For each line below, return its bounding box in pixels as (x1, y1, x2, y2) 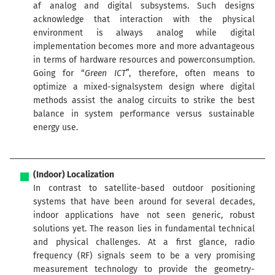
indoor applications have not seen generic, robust (33, 210, 255, 221)
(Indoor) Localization (33, 169, 115, 180)
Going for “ (33, 68, 85, 79)
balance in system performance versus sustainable (33, 109, 255, 120)
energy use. (33, 122, 79, 133)
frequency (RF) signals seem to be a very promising (33, 250, 255, 261)
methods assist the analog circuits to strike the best (33, 95, 255, 106)
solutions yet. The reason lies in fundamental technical (33, 223, 255, 234)
